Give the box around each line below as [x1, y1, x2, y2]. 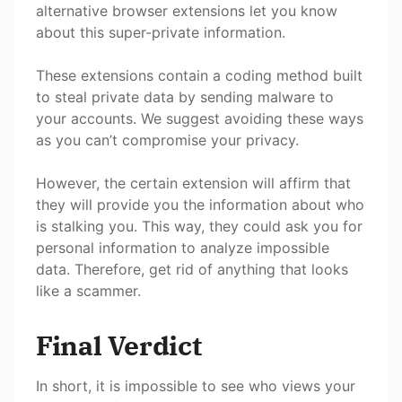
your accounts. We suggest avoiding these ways [36, 109, 363, 128]
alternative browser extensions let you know [36, 2, 337, 21]
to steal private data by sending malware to [36, 88, 334, 107]
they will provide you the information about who [36, 196, 364, 214]
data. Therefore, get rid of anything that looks [36, 260, 348, 279]
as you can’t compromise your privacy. [36, 131, 299, 150]
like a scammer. [36, 282, 141, 301]
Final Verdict [36, 328, 202, 363]
